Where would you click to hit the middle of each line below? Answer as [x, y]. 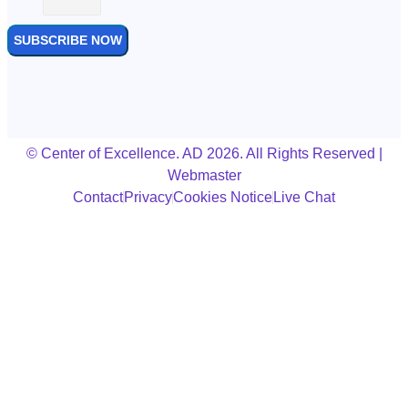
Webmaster [204, 176]
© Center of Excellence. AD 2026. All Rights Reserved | [204, 154]
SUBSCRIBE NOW [68, 41]
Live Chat [304, 198]
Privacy [148, 198]
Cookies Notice [223, 198]
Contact [98, 198]
